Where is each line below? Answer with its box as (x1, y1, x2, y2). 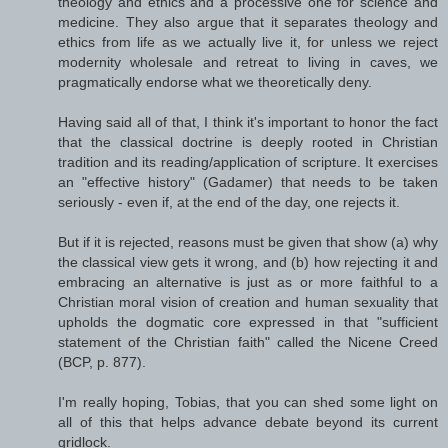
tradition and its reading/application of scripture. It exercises (58, 153, 438, 170)
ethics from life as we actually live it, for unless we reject (58, 33, 438, 50)
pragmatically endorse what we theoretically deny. (58, 73, 372, 90)
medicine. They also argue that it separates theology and (58, 13, 438, 30)
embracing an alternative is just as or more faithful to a (58, 273, 438, 290)
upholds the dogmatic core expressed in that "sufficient (58, 313, 438, 330)
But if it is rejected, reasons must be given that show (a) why (58, 233, 438, 250)
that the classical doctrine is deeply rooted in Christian (58, 133, 438, 150)
